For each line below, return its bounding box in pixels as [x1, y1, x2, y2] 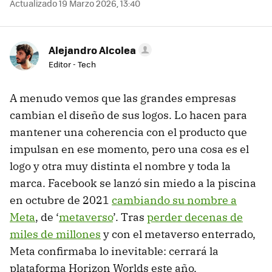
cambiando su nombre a [112, 193, 237, 208]
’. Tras [113, 210, 147, 225]
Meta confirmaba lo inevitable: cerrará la [10, 244, 219, 259]
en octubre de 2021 [10, 193, 112, 208]
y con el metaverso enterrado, [101, 227, 256, 242]
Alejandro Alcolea [49, 42, 136, 58]
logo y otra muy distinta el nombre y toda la [10, 159, 231, 174]
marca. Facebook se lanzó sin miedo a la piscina [10, 176, 256, 191]
